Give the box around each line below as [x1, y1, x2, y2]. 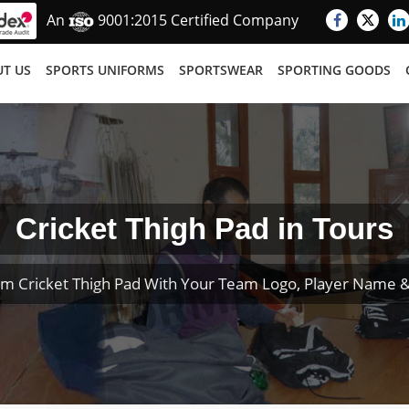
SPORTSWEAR [179, 61, 263, 79]
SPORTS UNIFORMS [46, 61, 164, 79]
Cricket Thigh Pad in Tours [16, 212, 393, 246]
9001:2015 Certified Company [94, 10, 299, 31]
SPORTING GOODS [278, 61, 391, 79]
